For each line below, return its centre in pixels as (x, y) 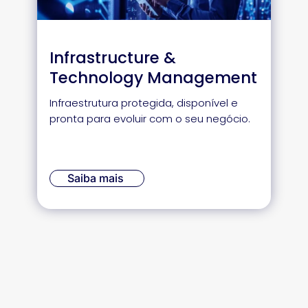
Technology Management (153, 78)
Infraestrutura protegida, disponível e (144, 103)
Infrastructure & (113, 58)
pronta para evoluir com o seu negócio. (150, 119)
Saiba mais (96, 178)
